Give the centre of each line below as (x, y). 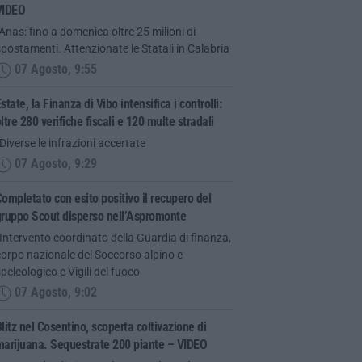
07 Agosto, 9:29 (54, 164)
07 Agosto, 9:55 (54, 70)
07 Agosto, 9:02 (54, 293)
